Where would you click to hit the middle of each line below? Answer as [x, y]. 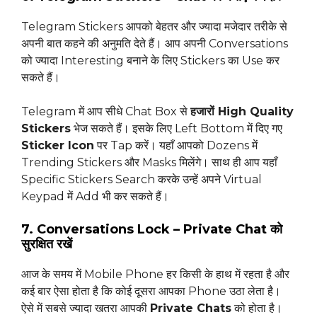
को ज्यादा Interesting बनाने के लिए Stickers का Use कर [150, 61]
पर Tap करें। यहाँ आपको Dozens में [176, 146]
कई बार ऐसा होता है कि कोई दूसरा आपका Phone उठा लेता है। [151, 292]
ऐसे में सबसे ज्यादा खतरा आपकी [86, 309]
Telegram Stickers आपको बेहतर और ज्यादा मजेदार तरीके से [154, 27]
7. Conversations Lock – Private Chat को [152, 230]
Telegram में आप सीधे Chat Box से [106, 112]
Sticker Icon [58, 146]
